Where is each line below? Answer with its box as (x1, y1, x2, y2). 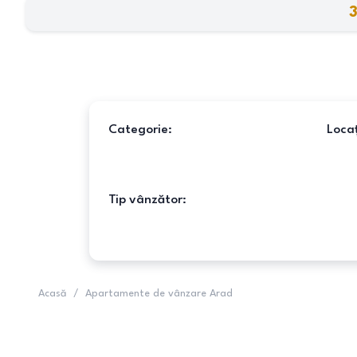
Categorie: (108, 124, 172, 136)
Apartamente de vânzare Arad (85, 288, 233, 299)
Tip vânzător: (108, 194, 186, 206)
